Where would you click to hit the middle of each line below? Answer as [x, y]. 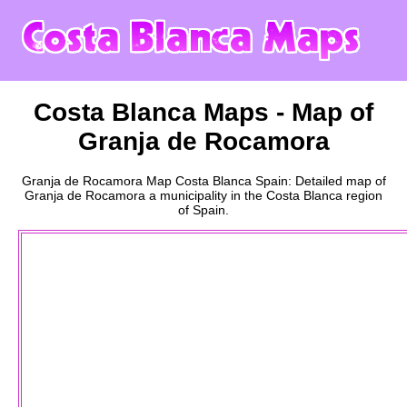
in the [247, 195]
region [362, 195]
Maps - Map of [285, 112]
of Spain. [203, 209]
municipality [194, 195]
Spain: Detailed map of [318, 180]
